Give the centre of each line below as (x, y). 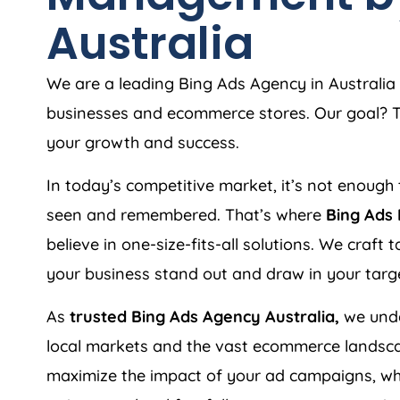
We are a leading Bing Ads (148, 83)
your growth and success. (143, 142)
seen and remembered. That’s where (186, 214)
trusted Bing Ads (136, 316)
